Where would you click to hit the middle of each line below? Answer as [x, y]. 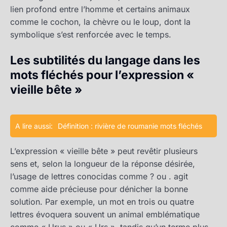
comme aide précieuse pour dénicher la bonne [99, 189]
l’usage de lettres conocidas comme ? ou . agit [99, 177]
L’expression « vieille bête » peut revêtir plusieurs [104, 151]
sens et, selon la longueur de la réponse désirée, [103, 164]
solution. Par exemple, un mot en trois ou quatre [102, 202]
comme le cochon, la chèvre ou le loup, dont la [100, 22]
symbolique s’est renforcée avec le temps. [91, 35]
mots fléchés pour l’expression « [102, 75]
